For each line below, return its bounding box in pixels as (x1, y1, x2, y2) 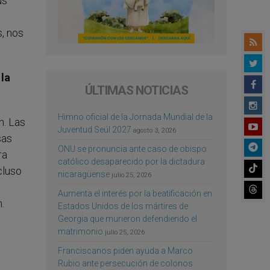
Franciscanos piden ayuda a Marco (58, 245, 193, 256)
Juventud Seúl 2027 (58, 124, 131, 134)
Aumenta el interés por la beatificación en (58, 188, 212, 198)
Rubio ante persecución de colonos (58, 258, 193, 268)
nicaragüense (58, 169, 110, 179)
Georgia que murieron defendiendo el (58, 213, 197, 224)
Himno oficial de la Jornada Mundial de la (58, 111, 213, 122)
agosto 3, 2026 (133, 126, 176, 134)
